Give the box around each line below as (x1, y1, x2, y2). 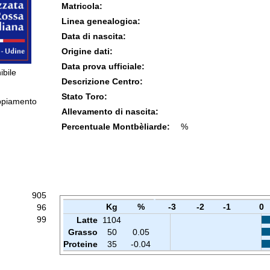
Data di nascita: (61, 31, 126, 41)
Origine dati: (61, 46, 113, 56)
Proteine (63, 239, 98, 249)
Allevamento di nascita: (61, 107, 159, 116)
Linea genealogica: (61, 16, 140, 26)
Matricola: (61, 1, 102, 11)
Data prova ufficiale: (61, 61, 145, 71)
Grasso (67, 227, 98, 237)
